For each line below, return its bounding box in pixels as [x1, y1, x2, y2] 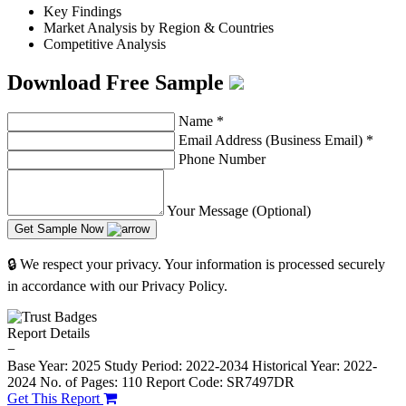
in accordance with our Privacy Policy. [7, 278, 227, 295]
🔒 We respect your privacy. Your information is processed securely [7, 256, 385, 273]
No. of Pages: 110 [40, 374, 142, 391]
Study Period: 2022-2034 [104, 358, 248, 374]
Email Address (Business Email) [179, 132, 366, 149]
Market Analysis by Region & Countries [43, 19, 274, 35]
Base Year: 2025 [7, 358, 104, 374]
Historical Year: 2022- [252, 358, 377, 374]
